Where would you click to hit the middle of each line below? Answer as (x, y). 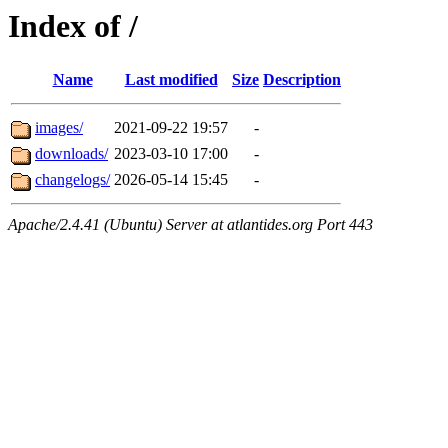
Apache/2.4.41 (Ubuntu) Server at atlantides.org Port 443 (190, 225)
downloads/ (71, 154)
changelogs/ (72, 180)
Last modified (171, 80)
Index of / (73, 26)
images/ (59, 128)
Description (302, 80)
